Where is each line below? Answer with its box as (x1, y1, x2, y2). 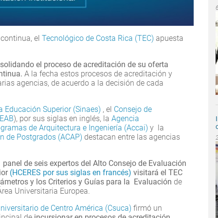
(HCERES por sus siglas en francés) (10, 168, 131, 178)
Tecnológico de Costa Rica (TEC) (42, 34, 154, 43)
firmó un (133, 203, 162, 213)
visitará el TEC (131, 168, 182, 178)
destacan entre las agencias (84, 132, 180, 142)
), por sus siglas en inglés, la (14, 114, 111, 124)
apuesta (154, 34, 183, 43)
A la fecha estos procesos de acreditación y (22, 69, 172, 79)
